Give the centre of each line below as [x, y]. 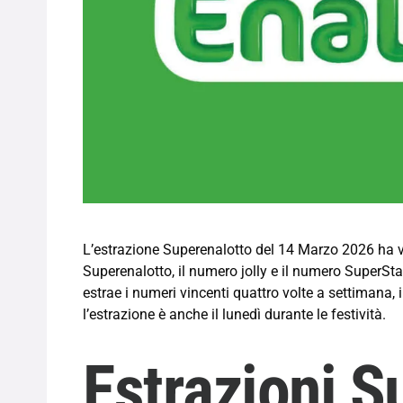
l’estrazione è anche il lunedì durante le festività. [234, 314]
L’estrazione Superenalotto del [179, 249]
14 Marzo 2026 [326, 249]
